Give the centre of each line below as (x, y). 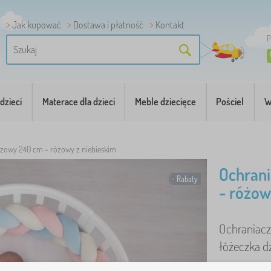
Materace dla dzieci (78, 102)
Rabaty (187, 179)
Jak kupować (37, 25)
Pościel (230, 102)
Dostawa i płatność (108, 25)
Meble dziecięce (165, 102)
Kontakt (170, 25)
